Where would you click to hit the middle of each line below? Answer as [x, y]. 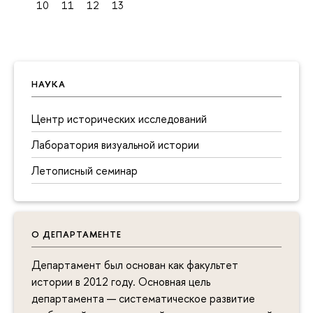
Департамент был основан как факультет [135, 264]
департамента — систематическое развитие [143, 298]
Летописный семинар [85, 170]
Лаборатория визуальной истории [115, 144]
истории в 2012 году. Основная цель [121, 281]
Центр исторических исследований [119, 118]
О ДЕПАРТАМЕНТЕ [77, 234]
